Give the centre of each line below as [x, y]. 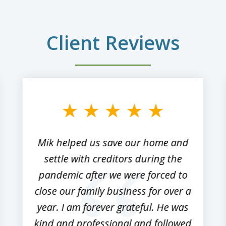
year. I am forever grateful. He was [113, 207]
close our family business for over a [113, 191]
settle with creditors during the [113, 158]
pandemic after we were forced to [113, 175]
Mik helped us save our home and [113, 142]
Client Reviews [113, 42]
